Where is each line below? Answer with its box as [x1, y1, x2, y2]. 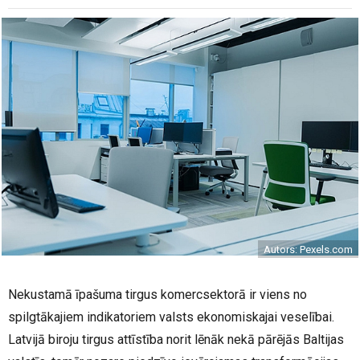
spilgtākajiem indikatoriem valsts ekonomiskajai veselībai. [8, 309, 334, 325]
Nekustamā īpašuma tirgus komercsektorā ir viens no [8, 287, 307, 303]
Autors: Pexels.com [264, 243, 353, 256]
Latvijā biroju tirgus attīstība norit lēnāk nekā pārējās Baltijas [8, 332, 344, 348]
